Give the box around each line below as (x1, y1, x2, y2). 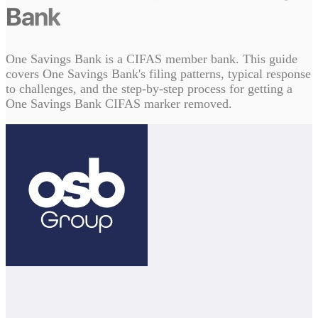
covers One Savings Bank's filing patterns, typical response (6, 67, 311, 82)
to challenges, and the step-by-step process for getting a (6, 82, 292, 97)
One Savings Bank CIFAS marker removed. (6, 97, 232, 111)
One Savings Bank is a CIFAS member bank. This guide (6, 52, 297, 67)
